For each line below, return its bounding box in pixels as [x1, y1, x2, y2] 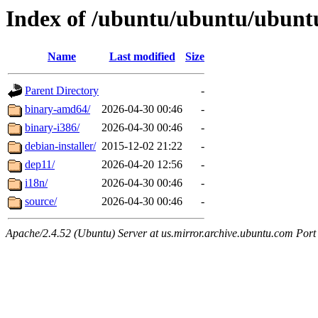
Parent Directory [25, 84, 99, 97]
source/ [25, 195, 57, 208]
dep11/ [25, 158, 55, 171]
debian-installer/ [25, 140, 96, 153]
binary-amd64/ [25, 103, 90, 116]
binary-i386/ [25, 121, 79, 134]
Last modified [109, 50, 175, 63]
